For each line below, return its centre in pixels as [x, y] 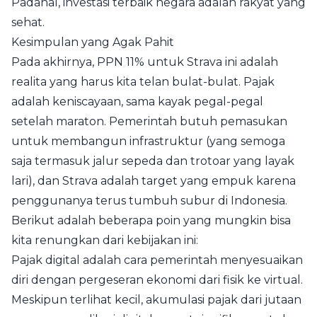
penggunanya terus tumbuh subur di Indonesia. [149, 201]
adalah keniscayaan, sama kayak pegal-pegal [137, 102]
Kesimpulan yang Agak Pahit [93, 42]
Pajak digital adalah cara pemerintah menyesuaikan [157, 260]
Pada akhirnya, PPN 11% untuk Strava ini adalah [145, 62]
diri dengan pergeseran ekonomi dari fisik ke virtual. [157, 280]
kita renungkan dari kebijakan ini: [105, 240]
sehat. [28, 22]
